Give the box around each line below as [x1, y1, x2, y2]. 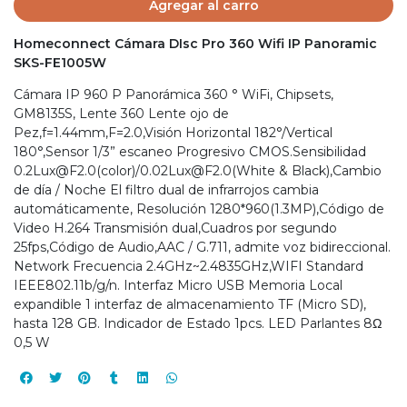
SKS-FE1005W [14, 54, 106, 71]
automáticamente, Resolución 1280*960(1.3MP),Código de [14, 200, 384, 217]
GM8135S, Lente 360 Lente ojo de [14, 104, 229, 122]
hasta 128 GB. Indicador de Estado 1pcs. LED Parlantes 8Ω [14, 314, 382, 332]
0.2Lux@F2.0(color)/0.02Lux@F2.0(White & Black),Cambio [14, 162, 382, 179]
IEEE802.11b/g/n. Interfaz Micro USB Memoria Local [14, 276, 342, 293]
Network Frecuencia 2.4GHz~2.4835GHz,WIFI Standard [14, 257, 363, 274]
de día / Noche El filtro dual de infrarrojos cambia [14, 181, 319, 198]
